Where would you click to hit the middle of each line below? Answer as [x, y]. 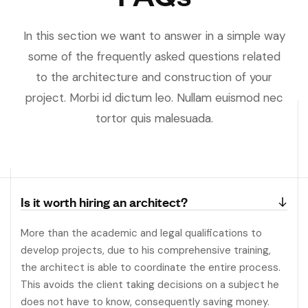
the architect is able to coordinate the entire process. [151, 267]
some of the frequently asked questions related [154, 56]
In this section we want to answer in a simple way [154, 35]
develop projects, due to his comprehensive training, [146, 250]
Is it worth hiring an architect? [104, 201]
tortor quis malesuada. [154, 118]
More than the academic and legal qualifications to [141, 233]
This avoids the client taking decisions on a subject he [150, 284]
